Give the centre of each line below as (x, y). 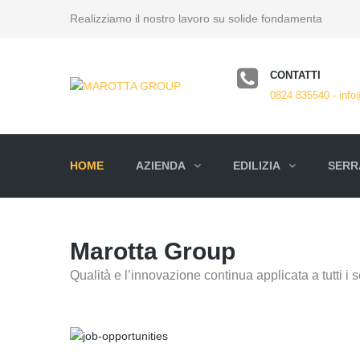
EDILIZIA (257, 166)
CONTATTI (295, 75)
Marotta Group (153, 251)
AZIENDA (161, 166)
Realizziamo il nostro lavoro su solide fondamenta (196, 18)
